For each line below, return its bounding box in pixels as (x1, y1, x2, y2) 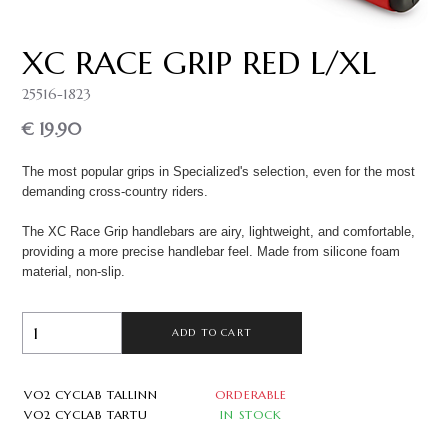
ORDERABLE (215, 386, 287, 402)
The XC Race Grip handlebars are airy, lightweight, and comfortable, (22, 223, 415, 239)
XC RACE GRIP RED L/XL (22, 42, 376, 83)
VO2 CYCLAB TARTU (24, 406, 148, 422)
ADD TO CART (171, 326, 253, 340)
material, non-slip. (22, 263, 125, 279)
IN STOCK (220, 406, 282, 422)
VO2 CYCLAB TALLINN (24, 386, 158, 402)
